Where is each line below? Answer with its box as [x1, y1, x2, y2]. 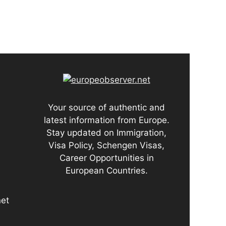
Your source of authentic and [48, 102, 165, 112]
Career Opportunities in [59, 152, 154, 163]
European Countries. [65, 165, 148, 176]
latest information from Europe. [43, 115, 169, 125]
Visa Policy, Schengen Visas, [48, 140, 164, 150]
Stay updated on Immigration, [46, 127, 166, 138]
